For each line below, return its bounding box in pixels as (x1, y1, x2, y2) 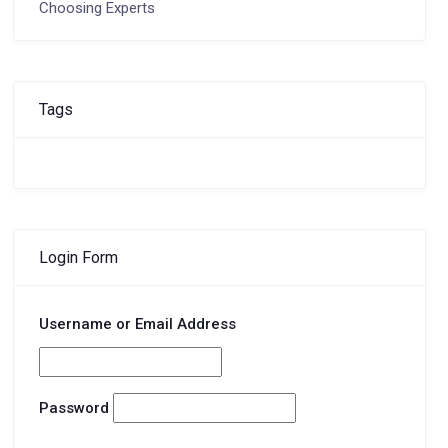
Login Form (38, 247, 118, 267)
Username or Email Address (38, 315, 236, 333)
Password (38, 399, 109, 417)
